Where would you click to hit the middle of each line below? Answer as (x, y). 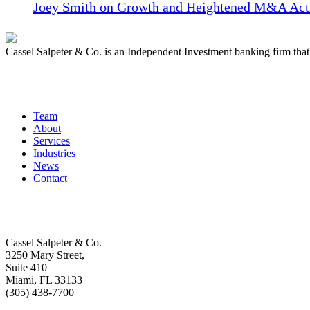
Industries (54, 153)
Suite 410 (26, 267)
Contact (50, 178)
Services (52, 140)
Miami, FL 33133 (44, 280)
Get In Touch (52, 210)
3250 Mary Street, (45, 255)
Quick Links (49, 83)
